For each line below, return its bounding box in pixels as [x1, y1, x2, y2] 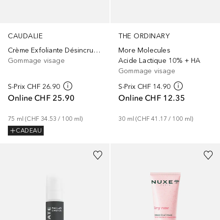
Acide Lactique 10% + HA [118, 56, 201, 65]
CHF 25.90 [34, 93, 75, 103]
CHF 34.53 [27, 115, 57, 123]
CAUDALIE [8, 32, 43, 41]
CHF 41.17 [137, 115, 167, 123]
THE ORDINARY [118, 32, 170, 41]
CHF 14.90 [137, 82, 171, 91]
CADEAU [16, 127, 42, 135]
